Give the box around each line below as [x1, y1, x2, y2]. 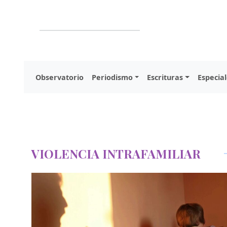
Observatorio [35, 72, 84, 82]
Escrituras [147, 72, 183, 82]
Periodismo [92, 72, 133, 82]
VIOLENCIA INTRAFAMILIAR [31, 145, 201, 162]
